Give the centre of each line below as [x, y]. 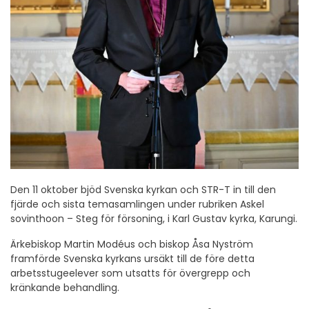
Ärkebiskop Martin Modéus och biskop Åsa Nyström [132, 245]
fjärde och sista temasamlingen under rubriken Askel [137, 205]
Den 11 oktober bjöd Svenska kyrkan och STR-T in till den [143, 190]
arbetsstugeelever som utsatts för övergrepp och [130, 273]
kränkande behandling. [65, 288]
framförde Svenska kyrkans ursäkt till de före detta [132, 259]
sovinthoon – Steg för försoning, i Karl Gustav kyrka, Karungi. [154, 219]
